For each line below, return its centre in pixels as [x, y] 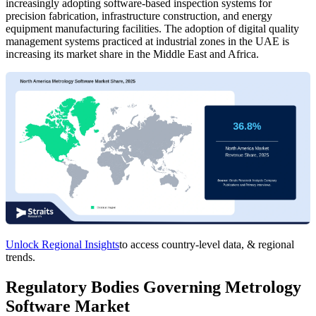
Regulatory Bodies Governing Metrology [153, 287]
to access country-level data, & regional [207, 244]
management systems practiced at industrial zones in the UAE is [147, 41]
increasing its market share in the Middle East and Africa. [132, 54]
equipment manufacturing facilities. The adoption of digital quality [152, 28]
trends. [20, 257]
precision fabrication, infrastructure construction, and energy [139, 16]
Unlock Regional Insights [62, 244]
